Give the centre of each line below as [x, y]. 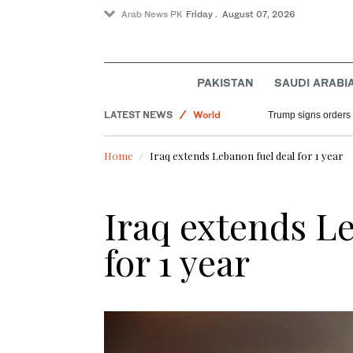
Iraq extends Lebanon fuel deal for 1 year [247, 156]
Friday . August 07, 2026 [241, 14]
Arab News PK [152, 14]
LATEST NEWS [138, 115]
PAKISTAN [226, 83]
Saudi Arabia [223, 91]
